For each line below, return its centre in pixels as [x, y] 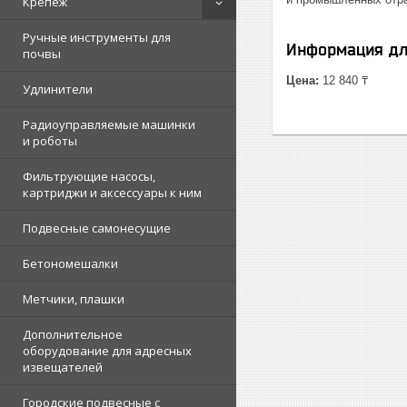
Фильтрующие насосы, [89, 176]
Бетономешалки [70, 263]
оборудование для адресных [107, 351]
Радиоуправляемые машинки [109, 124]
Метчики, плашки [74, 299]
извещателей [63, 367]
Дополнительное [73, 334]
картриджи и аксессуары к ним [112, 193]
